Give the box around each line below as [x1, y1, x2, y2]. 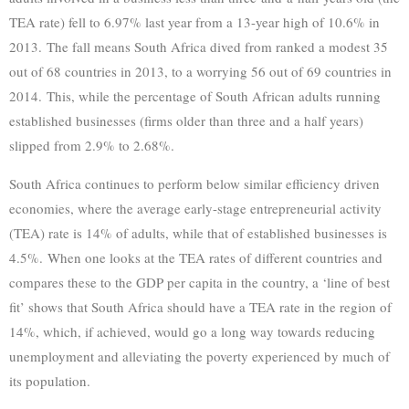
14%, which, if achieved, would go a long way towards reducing [9, 321, 375, 341]
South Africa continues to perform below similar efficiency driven [9, 173, 380, 193]
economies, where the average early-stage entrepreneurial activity [9, 198, 382, 217]
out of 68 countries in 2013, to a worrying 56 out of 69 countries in [9, 61, 392, 80]
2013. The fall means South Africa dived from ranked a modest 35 [9, 37, 388, 56]
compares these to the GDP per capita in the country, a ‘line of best [9, 272, 390, 291]
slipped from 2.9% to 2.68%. [9, 135, 174, 154]
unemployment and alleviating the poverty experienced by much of [9, 346, 390, 365]
